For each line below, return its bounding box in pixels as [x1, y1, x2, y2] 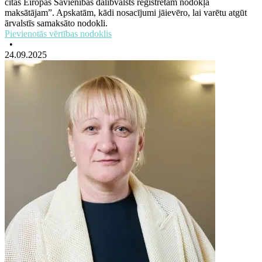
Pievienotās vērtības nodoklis [5, 29, 112, 39]
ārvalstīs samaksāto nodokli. [5, 18, 108, 29]
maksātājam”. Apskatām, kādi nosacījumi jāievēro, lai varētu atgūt [5, 8, 247, 18]
